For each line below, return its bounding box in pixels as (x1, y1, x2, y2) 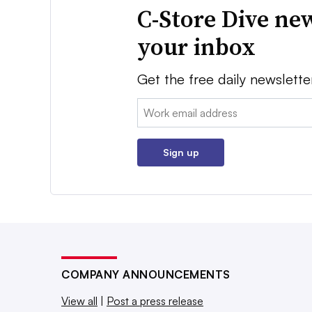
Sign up (162, 146, 199, 159)
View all (61, 294, 97, 309)
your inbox (137, 31, 256, 63)
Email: (137, 100, 166, 114)
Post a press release (107, 294, 203, 309)
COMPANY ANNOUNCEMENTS (61, 267, 231, 282)
